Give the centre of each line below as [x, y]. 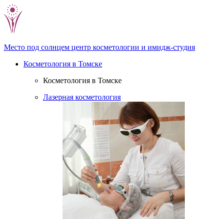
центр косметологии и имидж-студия [133, 47]
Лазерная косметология [82, 97]
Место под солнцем [38, 47]
